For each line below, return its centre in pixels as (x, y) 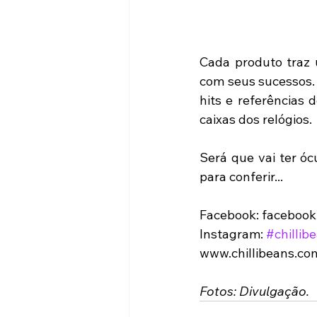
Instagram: (233, 234)
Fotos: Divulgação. (254, 291)
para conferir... (241, 176)
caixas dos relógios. (257, 119)
